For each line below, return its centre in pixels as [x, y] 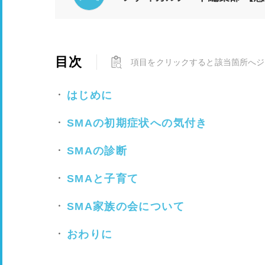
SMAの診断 [97, 151]
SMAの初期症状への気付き [137, 123]
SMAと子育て [103, 179]
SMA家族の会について [126, 206]
